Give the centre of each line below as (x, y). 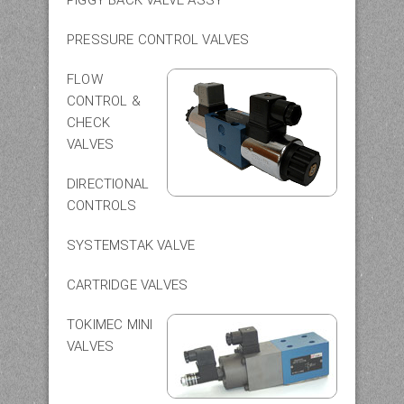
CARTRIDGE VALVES (128, 285)
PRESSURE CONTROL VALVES (158, 39)
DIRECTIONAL (108, 184)
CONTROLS (102, 205)
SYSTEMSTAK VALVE (131, 245)
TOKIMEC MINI (110, 324)
